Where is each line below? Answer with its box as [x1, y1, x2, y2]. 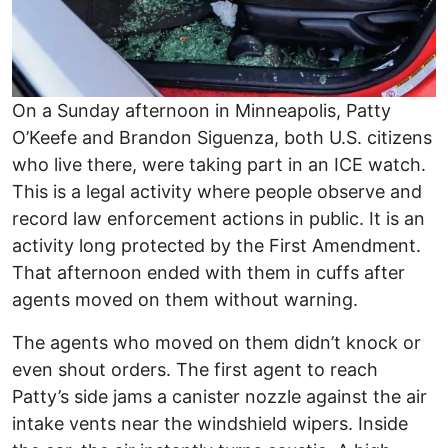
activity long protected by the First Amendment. [12, 234, 421, 256]
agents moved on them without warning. [12, 288, 358, 310]
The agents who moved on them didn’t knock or [12, 331, 421, 353]
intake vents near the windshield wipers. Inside [12, 412, 408, 434]
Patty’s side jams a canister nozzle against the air [12, 385, 427, 407]
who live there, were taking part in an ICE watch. [12, 153, 426, 175]
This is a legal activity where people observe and [12, 180, 422, 202]
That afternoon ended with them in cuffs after [12, 261, 405, 283]
